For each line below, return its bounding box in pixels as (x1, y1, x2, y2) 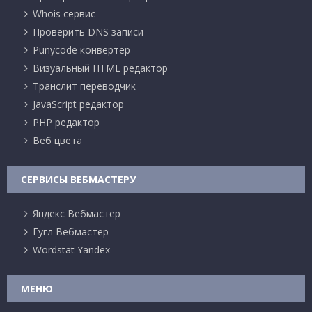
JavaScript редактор (33, 97, 124, 111)
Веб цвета (33, 133, 82, 147)
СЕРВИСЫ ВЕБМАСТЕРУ (21, 172, 136, 186)
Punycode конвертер (33, 42, 130, 56)
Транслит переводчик (33, 79, 136, 93)
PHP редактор (33, 115, 100, 129)
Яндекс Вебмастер (33, 206, 120, 220)
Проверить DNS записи (33, 24, 143, 38)
